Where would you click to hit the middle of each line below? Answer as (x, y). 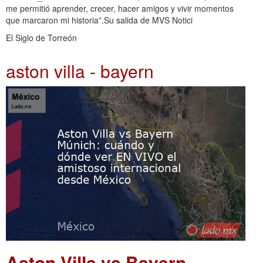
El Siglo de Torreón (41, 38)
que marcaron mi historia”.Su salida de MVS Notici (99, 20)
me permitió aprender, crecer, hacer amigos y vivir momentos (120, 9)
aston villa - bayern (80, 71)
